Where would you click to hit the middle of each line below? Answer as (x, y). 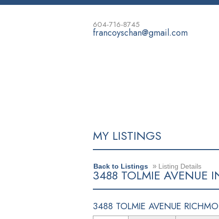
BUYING (203, 95)
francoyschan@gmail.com (140, 33)
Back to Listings (120, 166)
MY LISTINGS (127, 136)
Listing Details (179, 166)
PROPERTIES (156, 95)
